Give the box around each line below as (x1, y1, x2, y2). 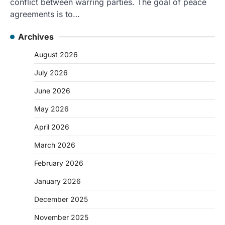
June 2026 (34, 86, 70, 95)
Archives (18, 32, 54, 42)
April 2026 (34, 123, 69, 132)
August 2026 (34, 50, 78, 59)
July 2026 (34, 68, 68, 77)
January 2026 (34, 177, 81, 186)
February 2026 (34, 159, 83, 168)
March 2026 (34, 141, 75, 150)
